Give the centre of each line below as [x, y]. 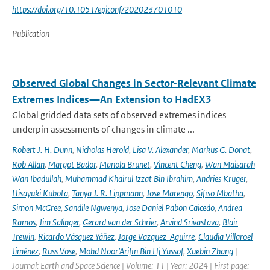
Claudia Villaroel [225, 237]
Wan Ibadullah [37, 179]
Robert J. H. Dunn [42, 150]
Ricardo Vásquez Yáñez [76, 237]
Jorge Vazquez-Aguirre [156, 237]
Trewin [23, 237]
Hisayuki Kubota [40, 193]
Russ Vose [59, 251]
